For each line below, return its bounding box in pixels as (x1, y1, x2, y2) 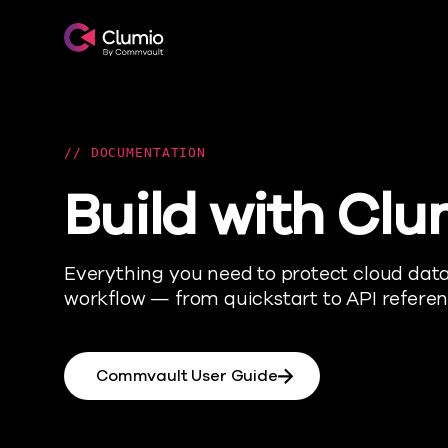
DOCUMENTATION (81, 145, 206, 160)
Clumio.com (63, 21, 172, 48)
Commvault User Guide (96, 365, 278, 387)
